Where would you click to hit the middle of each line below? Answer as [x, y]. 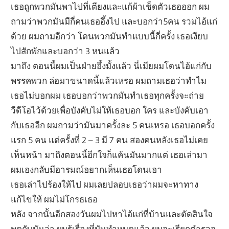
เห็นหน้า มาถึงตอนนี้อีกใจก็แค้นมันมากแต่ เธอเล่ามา [109, 155]
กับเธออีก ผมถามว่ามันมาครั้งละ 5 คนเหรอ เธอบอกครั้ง [113, 125]
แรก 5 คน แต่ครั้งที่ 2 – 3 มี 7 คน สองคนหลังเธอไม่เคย [110, 140]
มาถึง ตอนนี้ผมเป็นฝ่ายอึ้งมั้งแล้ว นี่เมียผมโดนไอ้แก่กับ [111, 66]
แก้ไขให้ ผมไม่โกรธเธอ [54, 199]
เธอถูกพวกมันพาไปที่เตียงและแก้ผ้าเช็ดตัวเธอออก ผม [110, 7]
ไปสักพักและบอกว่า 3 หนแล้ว [65, 51]
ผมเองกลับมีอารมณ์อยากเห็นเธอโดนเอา [87, 170]
